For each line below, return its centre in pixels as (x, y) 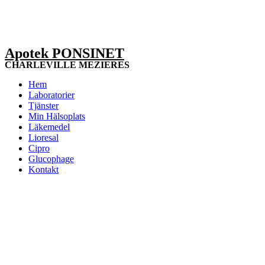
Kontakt (43, 169)
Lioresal (43, 138)
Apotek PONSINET (64, 53)
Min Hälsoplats (57, 116)
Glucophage (51, 159)
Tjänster (43, 106)
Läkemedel (49, 127)
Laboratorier (51, 95)
